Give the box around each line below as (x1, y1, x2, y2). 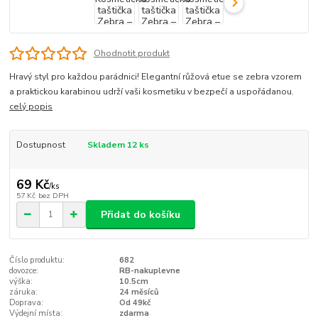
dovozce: (9, 265, 39, 277)
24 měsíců (119, 287, 159, 298)
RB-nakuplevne (119, 265, 180, 277)
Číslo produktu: (9, 255, 65, 266)
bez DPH (38, 190, 69, 202)
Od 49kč (119, 297, 150, 309)
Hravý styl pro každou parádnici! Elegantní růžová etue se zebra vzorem (9, 71, 302, 83)
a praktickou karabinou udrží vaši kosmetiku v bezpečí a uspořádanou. (9, 86, 295, 98)
